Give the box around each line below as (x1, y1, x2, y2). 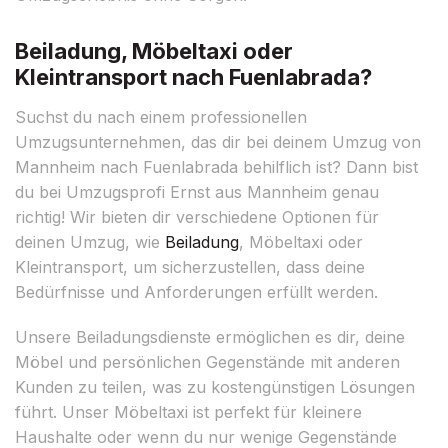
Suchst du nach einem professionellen (15, 106, 307, 127)
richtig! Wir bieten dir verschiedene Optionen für (15, 206, 379, 227)
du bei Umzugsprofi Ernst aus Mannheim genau (15, 181, 379, 202)
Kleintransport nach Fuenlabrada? (15, 63, 372, 90)
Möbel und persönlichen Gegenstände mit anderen (15, 351, 400, 372)
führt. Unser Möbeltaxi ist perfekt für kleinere (15, 401, 362, 422)
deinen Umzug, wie (15, 231, 165, 252)
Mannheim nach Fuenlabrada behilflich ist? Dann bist (15, 156, 418, 177)
